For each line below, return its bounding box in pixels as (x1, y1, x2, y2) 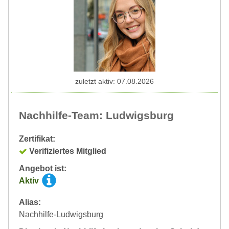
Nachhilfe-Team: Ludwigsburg (19, 109, 174, 121)
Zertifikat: (19, 134, 55, 143)
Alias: (19, 197, 41, 207)
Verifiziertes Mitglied (29, 146, 106, 155)
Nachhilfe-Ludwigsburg (19, 210, 103, 219)
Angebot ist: (19, 164, 66, 173)
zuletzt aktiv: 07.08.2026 (75, 77, 154, 85)
